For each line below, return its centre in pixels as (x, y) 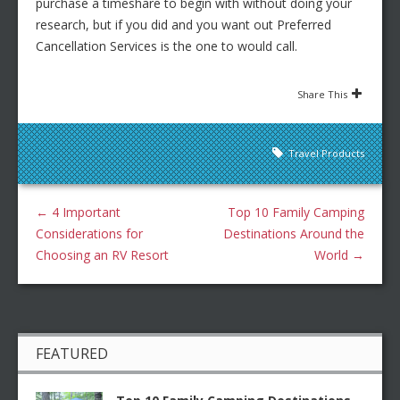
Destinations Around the (294, 234)
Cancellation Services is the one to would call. (167, 46)
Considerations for (89, 234)
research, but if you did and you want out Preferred (183, 25)
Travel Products (326, 154)
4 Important (84, 212)
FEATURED (72, 354)
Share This (322, 95)
